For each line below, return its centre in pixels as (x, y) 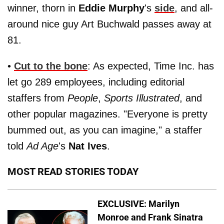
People (83, 98)
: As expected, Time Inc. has (151, 66)
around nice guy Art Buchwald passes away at (109, 24)
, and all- (194, 8)
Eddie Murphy (111, 8)
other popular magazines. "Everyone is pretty (107, 114)
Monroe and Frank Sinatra (150, 217)
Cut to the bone (51, 66)
